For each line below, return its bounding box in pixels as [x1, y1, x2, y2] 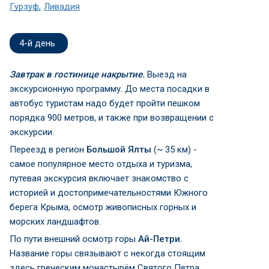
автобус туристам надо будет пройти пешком [10, 97, 200, 109]
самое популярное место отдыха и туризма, [10, 158, 192, 169]
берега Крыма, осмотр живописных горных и [10, 201, 196, 213]
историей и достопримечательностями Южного [10, 187, 208, 198]
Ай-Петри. [138, 233, 183, 244]
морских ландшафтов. [10, 216, 101, 227]
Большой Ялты [86, 144, 154, 155]
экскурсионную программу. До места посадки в [10, 83, 210, 94]
